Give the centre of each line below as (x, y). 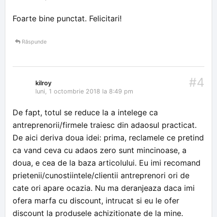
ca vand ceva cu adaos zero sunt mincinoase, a (100, 150)
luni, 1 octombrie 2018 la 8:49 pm (84, 91)
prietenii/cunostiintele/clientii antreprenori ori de (101, 175)
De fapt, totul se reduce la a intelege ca (85, 112)
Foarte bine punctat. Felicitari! (67, 18)
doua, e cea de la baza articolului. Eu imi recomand (107, 163)
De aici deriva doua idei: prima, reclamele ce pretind (108, 138)
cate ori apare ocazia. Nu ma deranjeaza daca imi (104, 188)
